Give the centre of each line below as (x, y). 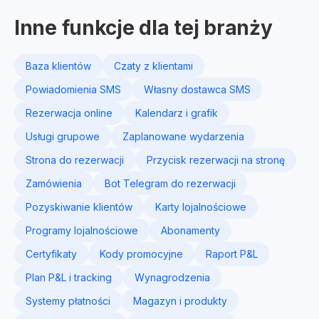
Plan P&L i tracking (69, 277)
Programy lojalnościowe (82, 230)
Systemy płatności (68, 301)
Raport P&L (232, 254)
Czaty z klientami (153, 66)
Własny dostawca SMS (197, 89)
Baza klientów (58, 66)
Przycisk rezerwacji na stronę (216, 160)
